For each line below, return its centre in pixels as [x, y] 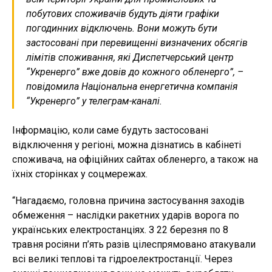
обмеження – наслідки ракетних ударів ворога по [126, 215]
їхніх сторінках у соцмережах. [80, 174]
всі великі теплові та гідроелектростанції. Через [122, 259]
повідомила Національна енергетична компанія [132, 86]
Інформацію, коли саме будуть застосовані [110, 130]
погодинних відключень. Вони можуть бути [122, 28]
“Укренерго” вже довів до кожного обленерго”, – [135, 72]
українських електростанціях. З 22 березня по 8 [120, 229]
